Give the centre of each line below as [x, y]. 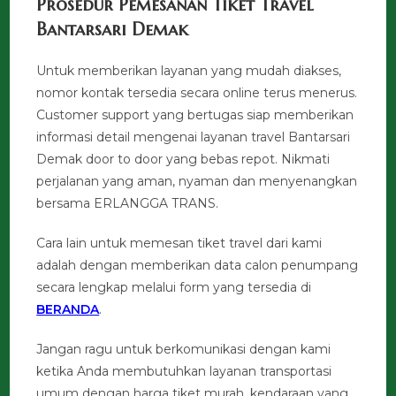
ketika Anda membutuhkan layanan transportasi [184, 372]
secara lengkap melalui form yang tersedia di [174, 288]
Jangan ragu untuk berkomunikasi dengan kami [184, 350]
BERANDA [68, 310]
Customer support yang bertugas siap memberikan [195, 115]
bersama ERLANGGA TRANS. [128, 204]
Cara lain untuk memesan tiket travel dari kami [179, 244]
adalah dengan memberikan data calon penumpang [198, 266]
